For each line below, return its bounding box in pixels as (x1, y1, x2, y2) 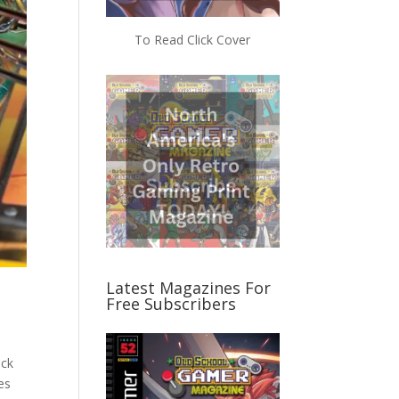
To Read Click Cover (134, 30, 251, 48)
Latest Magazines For (106, 277, 272, 299)
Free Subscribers (106, 293, 237, 315)
